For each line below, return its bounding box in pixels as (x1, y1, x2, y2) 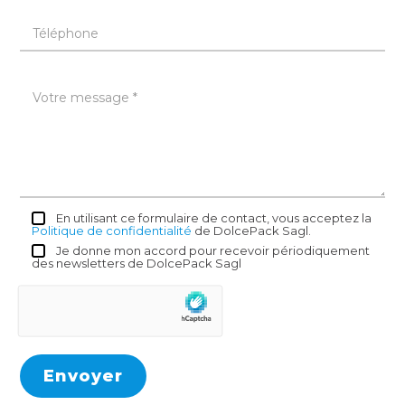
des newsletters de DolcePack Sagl (32, 255, 242, 270)
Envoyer (43, 365, 124, 386)
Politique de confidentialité (32, 222, 193, 238)
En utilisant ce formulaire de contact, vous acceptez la (56, 210, 372, 225)
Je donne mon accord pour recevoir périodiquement (56, 242, 371, 258)
